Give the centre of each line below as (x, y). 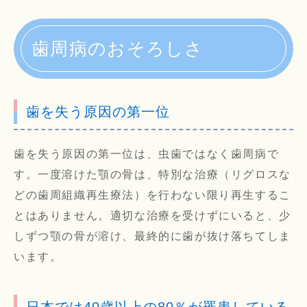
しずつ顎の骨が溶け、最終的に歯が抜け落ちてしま (152, 236)
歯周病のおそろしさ (118, 49)
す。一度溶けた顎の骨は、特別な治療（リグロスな (152, 175)
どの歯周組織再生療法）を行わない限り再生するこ (152, 195)
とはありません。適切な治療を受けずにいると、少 (152, 216)
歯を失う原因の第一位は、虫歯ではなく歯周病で (147, 154)
